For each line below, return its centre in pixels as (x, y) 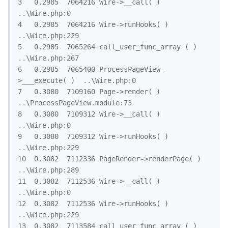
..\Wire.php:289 (48, 170)
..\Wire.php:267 (48, 58)
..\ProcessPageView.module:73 (75, 103)
